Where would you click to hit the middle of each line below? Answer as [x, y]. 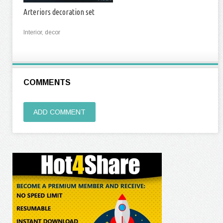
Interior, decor [42, 33]
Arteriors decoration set [59, 12]
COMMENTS [47, 83]
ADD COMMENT [59, 112]
